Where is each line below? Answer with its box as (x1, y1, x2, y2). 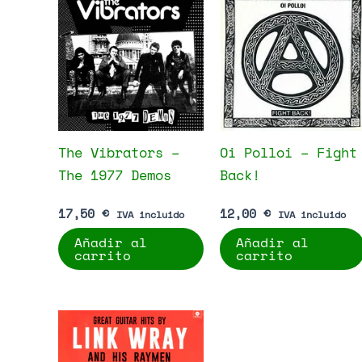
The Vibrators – (58, 142, 179, 163)
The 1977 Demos (58, 165, 171, 186)
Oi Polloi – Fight (219, 142, 357, 163)
